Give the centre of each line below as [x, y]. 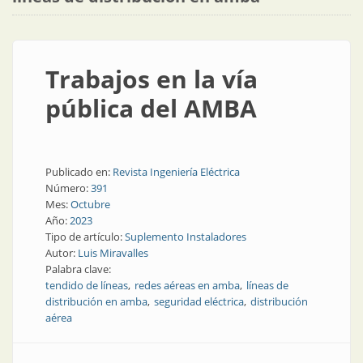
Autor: [62, 253]
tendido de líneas [87, 285]
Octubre [90, 204]
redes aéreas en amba [187, 285]
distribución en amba [96, 301]
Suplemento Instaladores [186, 237]
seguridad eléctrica [199, 301]
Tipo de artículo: [85, 237]
